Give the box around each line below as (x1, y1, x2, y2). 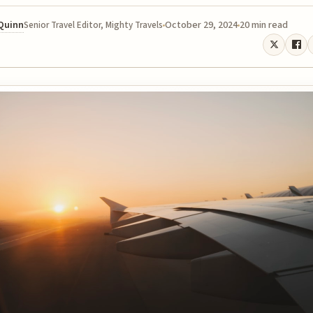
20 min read (240, 17, 288, 32)
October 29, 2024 (165, 17, 238, 32)
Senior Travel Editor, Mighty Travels (24, 18, 163, 31)
